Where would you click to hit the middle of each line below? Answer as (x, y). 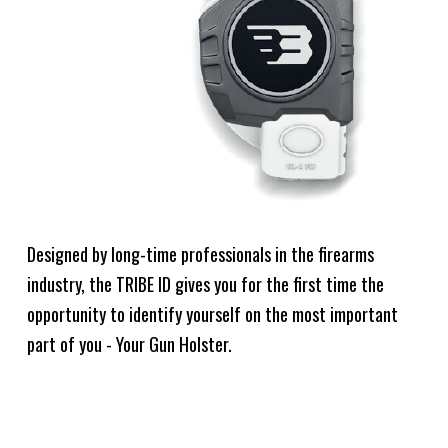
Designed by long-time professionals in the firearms (200, 253)
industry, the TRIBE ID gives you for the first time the (205, 283)
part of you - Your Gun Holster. (129, 343)
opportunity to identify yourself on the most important (212, 313)
